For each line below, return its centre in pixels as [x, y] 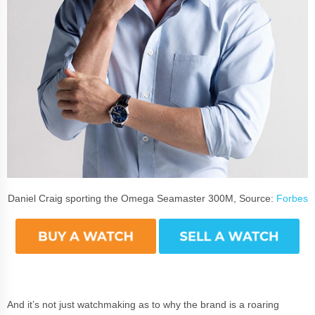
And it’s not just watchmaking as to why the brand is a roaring [143, 304]
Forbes [292, 198]
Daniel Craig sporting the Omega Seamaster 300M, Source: [142, 198]
